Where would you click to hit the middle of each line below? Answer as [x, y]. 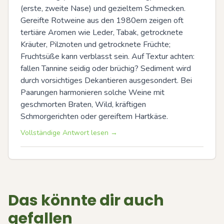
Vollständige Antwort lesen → [69, 133]
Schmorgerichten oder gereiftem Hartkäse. [94, 116]
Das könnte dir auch [86, 200]
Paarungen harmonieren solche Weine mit [92, 92]
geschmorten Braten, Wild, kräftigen [83, 104]
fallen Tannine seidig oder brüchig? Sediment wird [106, 68]
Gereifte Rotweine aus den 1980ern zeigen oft [102, 20]
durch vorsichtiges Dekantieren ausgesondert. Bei [106, 80]
